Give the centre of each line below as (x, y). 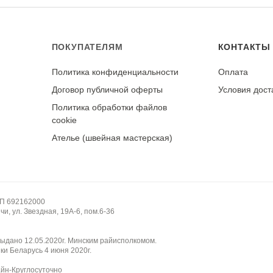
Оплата (233, 72)
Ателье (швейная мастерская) (112, 138)
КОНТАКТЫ (244, 47)
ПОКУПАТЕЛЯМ (87, 47)
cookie (64, 120)
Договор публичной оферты (107, 90)
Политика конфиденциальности (115, 72)
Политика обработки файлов (109, 107)
